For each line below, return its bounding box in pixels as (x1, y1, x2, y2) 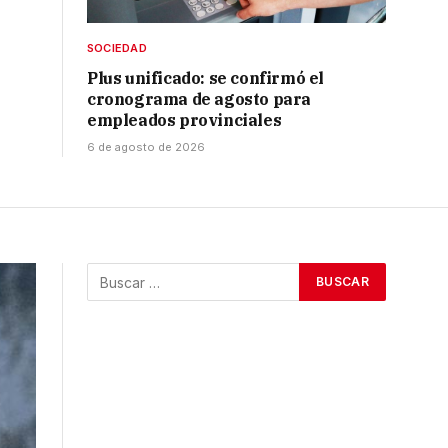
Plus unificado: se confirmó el (87, 68, 325, 89)
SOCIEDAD (87, 41, 147, 56)
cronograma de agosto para (87, 89, 312, 110)
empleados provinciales (87, 110, 282, 131)
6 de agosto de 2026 (87, 140, 205, 155)
